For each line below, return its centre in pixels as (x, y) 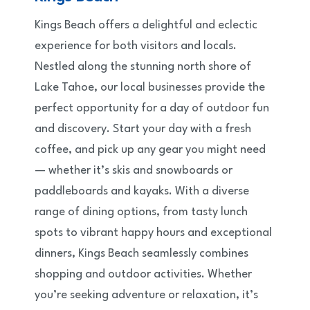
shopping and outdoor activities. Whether (143, 275)
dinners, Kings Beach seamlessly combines (142, 254)
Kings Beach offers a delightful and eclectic (146, 26)
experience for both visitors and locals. (136, 46)
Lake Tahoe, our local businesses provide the (150, 88)
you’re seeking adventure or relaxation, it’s (146, 295)
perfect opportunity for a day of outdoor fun (152, 109)
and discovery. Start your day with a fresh (143, 129)
